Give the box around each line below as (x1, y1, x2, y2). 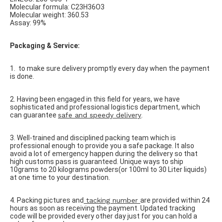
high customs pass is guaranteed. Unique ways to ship (10, 158, 183, 166)
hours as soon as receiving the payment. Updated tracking (10, 204, 195, 212)
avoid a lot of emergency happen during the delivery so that (10, 150, 198, 158)
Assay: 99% (10, 19, 46, 27)
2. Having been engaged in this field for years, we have (10, 95, 180, 103)
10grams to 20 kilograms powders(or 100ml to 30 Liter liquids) (10, 166, 207, 173)
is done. (10, 72, 34, 80)
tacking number (84, 196, 140, 204)
